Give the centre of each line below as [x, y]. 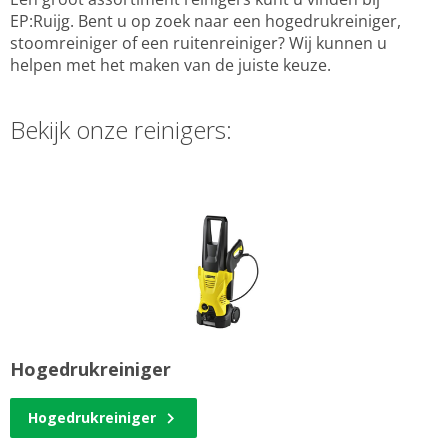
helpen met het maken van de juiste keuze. [172, 65]
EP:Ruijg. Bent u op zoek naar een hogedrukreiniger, [205, 21]
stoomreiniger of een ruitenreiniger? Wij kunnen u [198, 43]
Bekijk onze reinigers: [121, 130]
